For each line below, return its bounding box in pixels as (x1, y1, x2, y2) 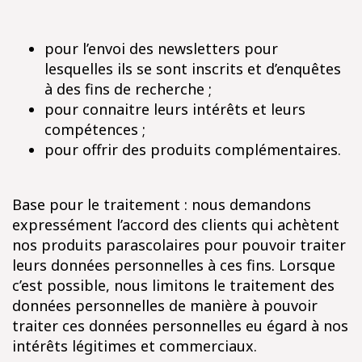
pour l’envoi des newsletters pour (44, 39, 278, 58)
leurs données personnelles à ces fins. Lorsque (12, 255, 335, 275)
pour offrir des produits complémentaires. (44, 140, 341, 159)
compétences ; (44, 120, 145, 139)
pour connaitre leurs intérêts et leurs (44, 99, 305, 119)
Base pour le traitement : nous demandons (12, 195, 311, 214)
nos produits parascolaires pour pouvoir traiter (12, 235, 346, 255)
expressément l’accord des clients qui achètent (12, 215, 339, 234)
